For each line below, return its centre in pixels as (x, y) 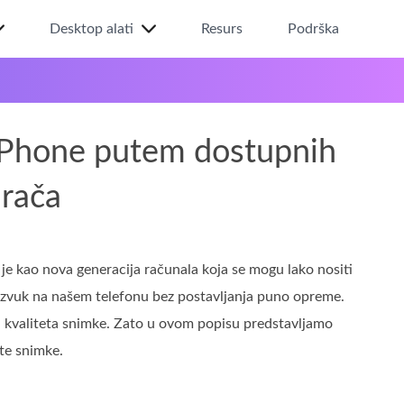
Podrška (313, 29)
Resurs (222, 29)
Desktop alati (92, 29)
